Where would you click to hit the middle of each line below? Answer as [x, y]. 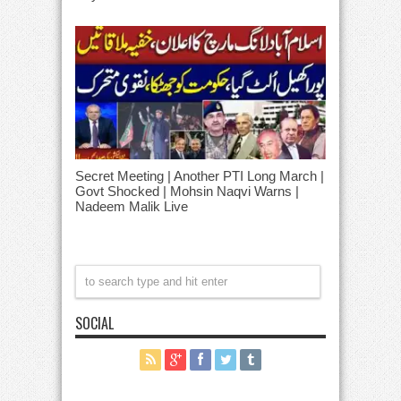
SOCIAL [94, 323]
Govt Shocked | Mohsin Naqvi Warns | [187, 191]
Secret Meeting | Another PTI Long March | [200, 175]
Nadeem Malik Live [132, 206]
